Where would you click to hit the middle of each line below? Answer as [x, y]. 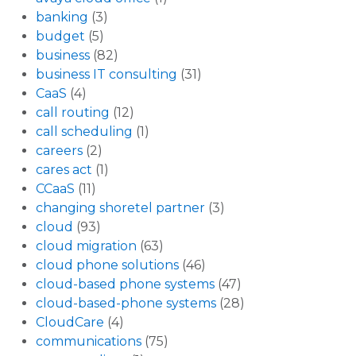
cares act [64, 169]
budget [60, 36]
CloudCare [70, 322]
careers [59, 150]
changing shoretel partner [120, 207]
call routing [73, 112]
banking [62, 17]
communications [89, 341]
